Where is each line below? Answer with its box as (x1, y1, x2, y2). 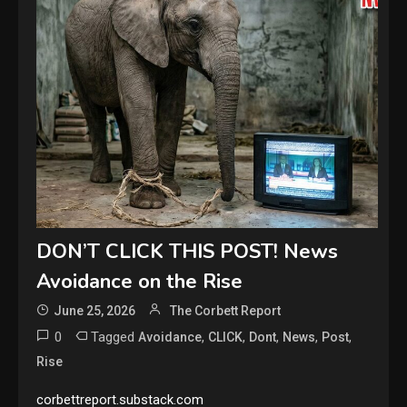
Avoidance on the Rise (36, 268, 243, 296)
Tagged (91, 329, 139, 346)
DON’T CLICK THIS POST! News (36, 238, 339, 266)
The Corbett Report (170, 303, 282, 319)
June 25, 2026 (54, 303, 136, 319)
